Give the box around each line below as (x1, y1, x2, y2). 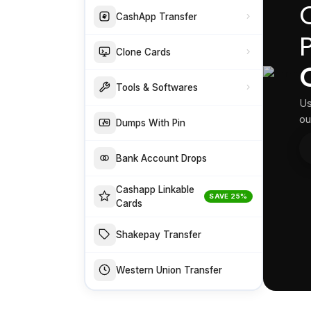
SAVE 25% (209, 192, 248, 200)
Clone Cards (115, 46, 171, 58)
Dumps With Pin (115, 117, 185, 128)
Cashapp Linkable (115, 183, 194, 195)
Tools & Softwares (115, 81, 198, 93)
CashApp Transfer (115, 10, 197, 22)
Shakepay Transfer (115, 228, 201, 240)
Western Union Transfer (115, 264, 222, 276)
